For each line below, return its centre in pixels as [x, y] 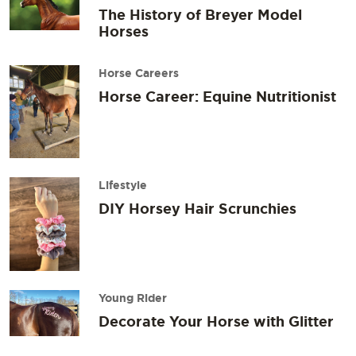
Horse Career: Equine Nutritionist [217, 97]
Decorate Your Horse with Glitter [216, 321]
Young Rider [133, 298]
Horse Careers [139, 74]
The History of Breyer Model [200, 15]
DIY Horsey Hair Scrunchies [197, 209]
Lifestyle [123, 186]
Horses [124, 31]
